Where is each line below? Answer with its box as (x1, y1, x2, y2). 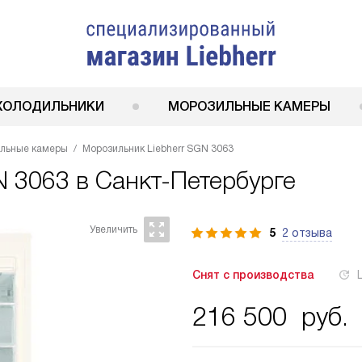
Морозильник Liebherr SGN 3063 (82, 143, 234, 154)
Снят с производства (192, 268, 314, 281)
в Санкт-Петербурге (69, 167, 296, 194)
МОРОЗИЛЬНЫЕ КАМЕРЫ (168, 99, 330, 113)
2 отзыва (282, 226, 332, 239)
